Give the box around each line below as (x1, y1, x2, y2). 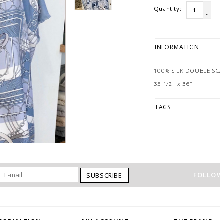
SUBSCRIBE (86, 170, 122, 180)
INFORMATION (154, 42, 199, 51)
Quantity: (153, 4, 182, 12)
